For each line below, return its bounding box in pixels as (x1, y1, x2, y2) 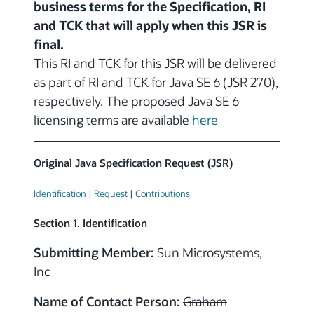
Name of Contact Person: (34, 293, 180, 310)
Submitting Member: (34, 244, 154, 261)
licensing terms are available (34, 111, 192, 129)
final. (34, 36, 64, 53)
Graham (183, 293, 227, 310)
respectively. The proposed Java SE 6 (34, 93, 239, 110)
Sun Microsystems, (154, 244, 262, 261)
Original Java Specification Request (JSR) (34, 156, 233, 170)
